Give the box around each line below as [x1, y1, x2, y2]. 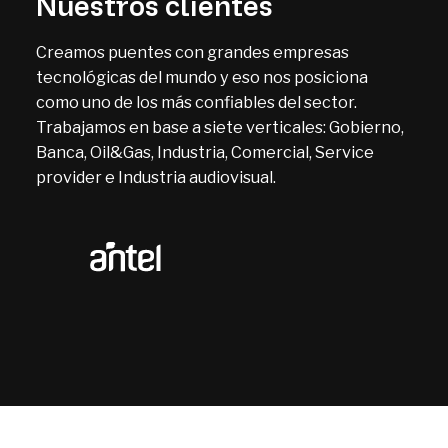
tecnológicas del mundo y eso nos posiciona [36, 67, 368, 88]
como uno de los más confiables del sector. [36, 92, 357, 113]
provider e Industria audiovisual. [36, 167, 276, 188]
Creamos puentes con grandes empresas [36, 42, 349, 63]
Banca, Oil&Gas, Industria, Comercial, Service [36, 142, 374, 163]
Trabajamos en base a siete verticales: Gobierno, [36, 117, 404, 138]
